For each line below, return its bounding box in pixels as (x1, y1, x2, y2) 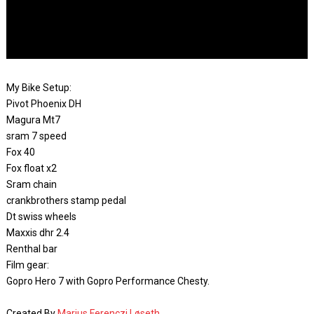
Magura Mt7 (6, 114, 60, 125)
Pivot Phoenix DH (6, 98, 81, 109)
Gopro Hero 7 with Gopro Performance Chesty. (6, 275, 210, 287)
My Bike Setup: (6, 82, 71, 93)
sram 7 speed (6, 130, 67, 142)
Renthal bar (6, 243, 57, 254)
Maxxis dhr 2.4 (6, 227, 69, 238)
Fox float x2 (6, 163, 57, 174)
